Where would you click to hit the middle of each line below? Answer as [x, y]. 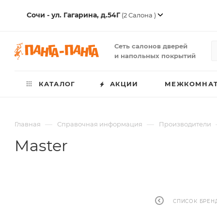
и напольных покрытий [155, 56]
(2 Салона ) [139, 15]
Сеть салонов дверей [151, 46]
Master [41, 146]
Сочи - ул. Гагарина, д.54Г [73, 15]
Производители [185, 124]
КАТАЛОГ [56, 84]
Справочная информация [100, 124]
